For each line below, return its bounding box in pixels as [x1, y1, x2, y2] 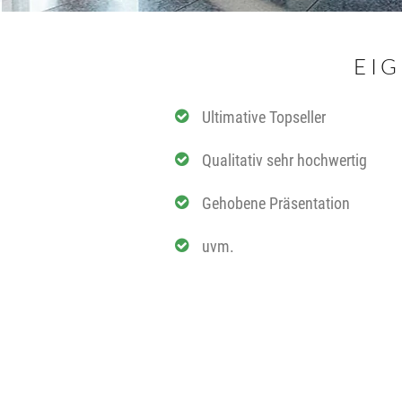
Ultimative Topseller [201, 108, 326, 127]
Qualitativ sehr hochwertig [201, 151, 367, 170]
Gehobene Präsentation [201, 194, 350, 213]
